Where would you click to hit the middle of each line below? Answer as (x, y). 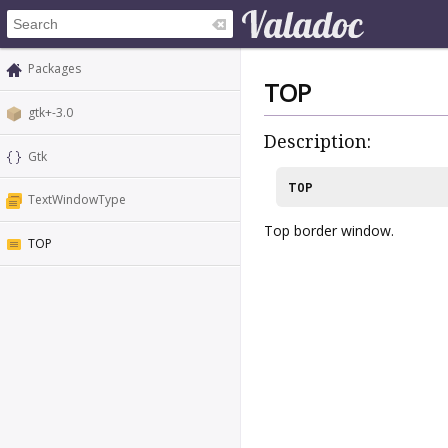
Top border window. (329, 230)
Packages (54, 68)
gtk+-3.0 (50, 112)
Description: (317, 142)
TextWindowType (77, 200)
